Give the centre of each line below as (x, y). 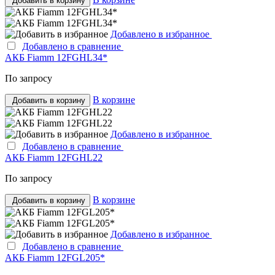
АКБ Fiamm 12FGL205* (55, 257)
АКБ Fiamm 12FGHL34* (56, 57)
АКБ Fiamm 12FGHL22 (54, 157)
